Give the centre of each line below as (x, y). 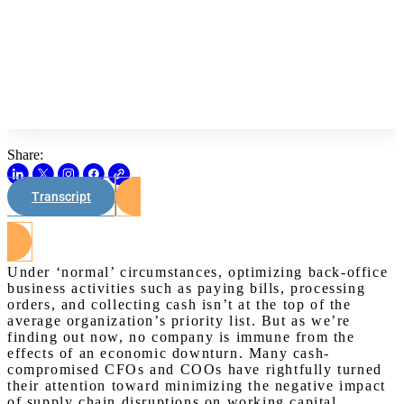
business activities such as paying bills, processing (187, 288)
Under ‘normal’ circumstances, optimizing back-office (198, 272)
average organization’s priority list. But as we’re (179, 321)
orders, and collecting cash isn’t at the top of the (179, 304)
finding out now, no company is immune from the (181, 337)
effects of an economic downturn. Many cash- (169, 353)
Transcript (61, 197)
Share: (25, 155)
